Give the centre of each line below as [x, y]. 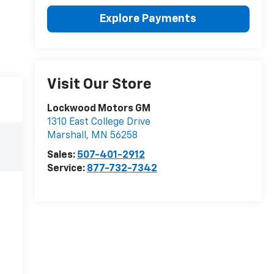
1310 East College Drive [98, 123]
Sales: [62, 156]
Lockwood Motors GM [98, 109]
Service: [67, 169]
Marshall [66, 136]
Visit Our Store [99, 85]
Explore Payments [148, 19]
